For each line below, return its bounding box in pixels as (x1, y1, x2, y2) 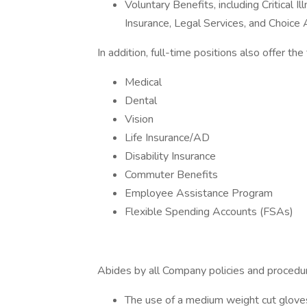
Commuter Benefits (125, 167, 218, 182)
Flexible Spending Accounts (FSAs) (125, 204, 293, 219)
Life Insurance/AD (125, 130, 210, 145)
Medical (125, 75, 162, 90)
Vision (125, 112, 153, 127)
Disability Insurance (125, 149, 216, 164)
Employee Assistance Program (125, 186, 273, 201)
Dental (125, 93, 157, 108)
